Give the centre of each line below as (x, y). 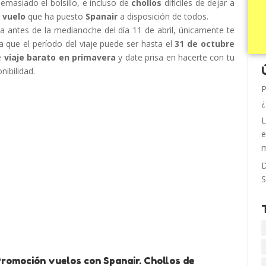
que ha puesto (56, 16)
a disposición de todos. (163, 16)
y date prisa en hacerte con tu (175, 57)
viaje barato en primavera (60, 57)
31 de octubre (205, 44)
